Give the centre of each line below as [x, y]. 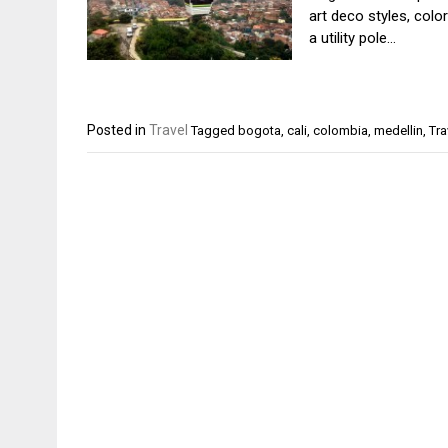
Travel [168, 130]
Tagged [214, 130]
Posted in [118, 130]
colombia [340, 130]
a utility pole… [353, 38]
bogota [259, 130]
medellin [398, 130]
